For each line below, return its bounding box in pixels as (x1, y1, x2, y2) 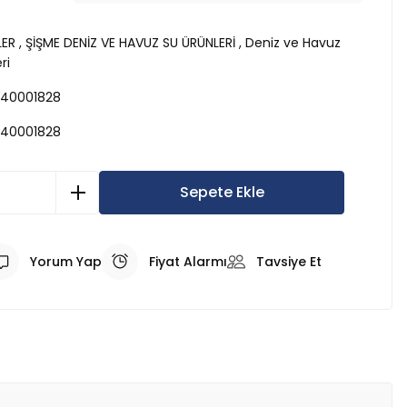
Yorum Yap (30, 253, 102, 271)
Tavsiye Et (256, 253, 322, 271)
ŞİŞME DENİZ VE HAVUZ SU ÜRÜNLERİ (25, 34, 235, 52)
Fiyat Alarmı (149, 253, 227, 271)
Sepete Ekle (179, 182, 264, 203)
